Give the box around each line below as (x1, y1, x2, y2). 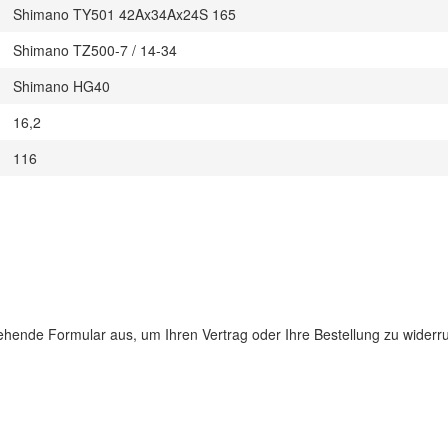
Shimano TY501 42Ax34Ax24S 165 (13, 4, 236, 24)
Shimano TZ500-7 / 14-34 (13, 40, 177, 60)
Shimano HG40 (13, 76, 110, 96)
